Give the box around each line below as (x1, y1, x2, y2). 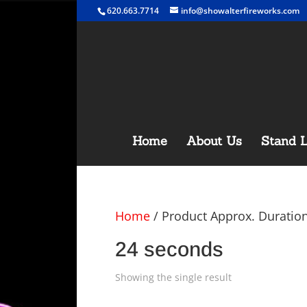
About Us (186, 133, 242, 149)
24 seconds (115, 238, 223, 260)
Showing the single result (115, 271, 232, 284)
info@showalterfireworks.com (181, 5, 299, 16)
